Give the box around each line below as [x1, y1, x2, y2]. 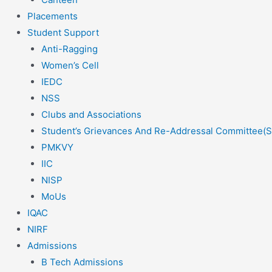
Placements [27, 10, 78, 22]
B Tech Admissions [41, 256, 123, 268]
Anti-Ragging [41, 43, 98, 55]
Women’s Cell [41, 59, 99, 72]
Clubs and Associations [41, 109, 141, 121]
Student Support [27, 27, 99, 39]
